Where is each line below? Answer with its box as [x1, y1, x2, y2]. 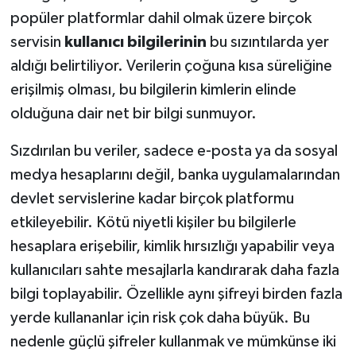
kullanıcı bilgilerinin [60, 34, 207, 51]
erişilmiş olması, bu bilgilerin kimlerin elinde [10, 82, 296, 99]
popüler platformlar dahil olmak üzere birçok [10, 10, 311, 27]
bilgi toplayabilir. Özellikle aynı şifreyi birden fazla [10, 286, 342, 303]
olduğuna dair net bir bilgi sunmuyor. [10, 106, 257, 122]
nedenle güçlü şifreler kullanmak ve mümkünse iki [10, 334, 336, 350]
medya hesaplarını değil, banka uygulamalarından [10, 167, 340, 184]
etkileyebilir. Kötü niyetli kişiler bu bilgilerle [10, 215, 296, 231]
